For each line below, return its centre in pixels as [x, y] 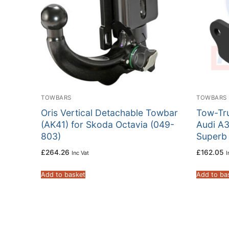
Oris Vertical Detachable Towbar [109, 112]
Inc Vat [80, 153]
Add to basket [63, 175]
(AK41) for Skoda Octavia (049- [108, 124]
